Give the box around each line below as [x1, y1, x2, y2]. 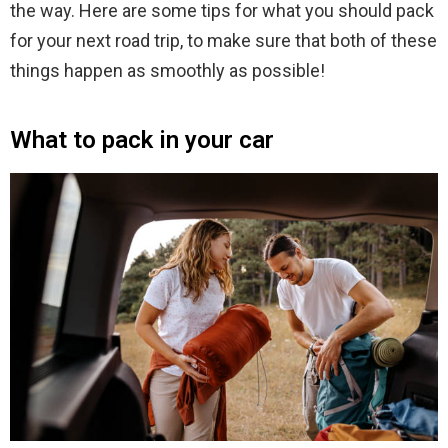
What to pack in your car [10, 126, 274, 155]
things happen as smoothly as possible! [10, 60, 325, 82]
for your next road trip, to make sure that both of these [10, 30, 437, 52]
